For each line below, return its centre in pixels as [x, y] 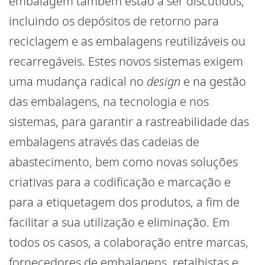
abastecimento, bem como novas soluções [123, 162]
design [164, 82]
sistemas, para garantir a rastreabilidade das [129, 122]
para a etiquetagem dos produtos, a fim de [124, 202]
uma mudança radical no [78, 82]
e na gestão [213, 82]
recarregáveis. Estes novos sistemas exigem [126, 62]
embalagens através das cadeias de [104, 142]
